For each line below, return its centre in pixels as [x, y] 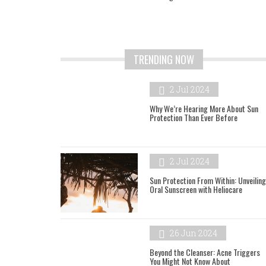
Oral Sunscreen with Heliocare [196, 189]
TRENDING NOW [164, 60]
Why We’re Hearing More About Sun [204, 109]
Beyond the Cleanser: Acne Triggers [205, 252]
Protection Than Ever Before [194, 118]
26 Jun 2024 [193, 233]
